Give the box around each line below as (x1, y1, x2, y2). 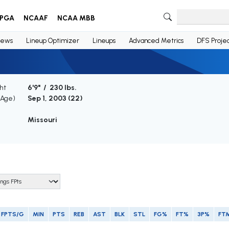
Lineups (92, 36, 116, 44)
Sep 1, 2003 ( (27, 94, 71, 103)
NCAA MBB (57, 14, 95, 22)
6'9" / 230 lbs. (27, 83, 77, 93)
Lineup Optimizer (26, 36, 79, 44)
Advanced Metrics (128, 36, 184, 44)
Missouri (27, 116, 57, 125)
